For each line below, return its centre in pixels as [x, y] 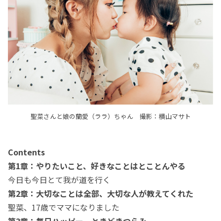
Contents [26, 152]
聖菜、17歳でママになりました [64, 207]
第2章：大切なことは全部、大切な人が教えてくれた [101, 194]
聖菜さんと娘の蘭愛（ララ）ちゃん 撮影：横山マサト [110, 116]
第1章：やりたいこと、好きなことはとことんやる [97, 166]
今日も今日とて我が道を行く [59, 180]
